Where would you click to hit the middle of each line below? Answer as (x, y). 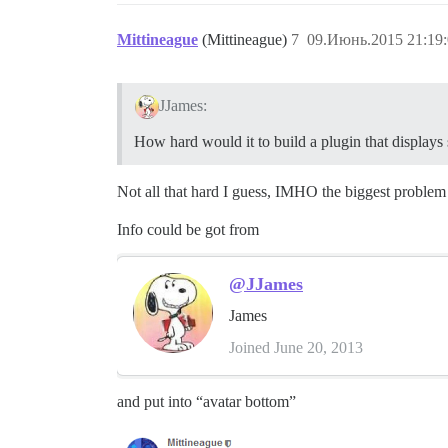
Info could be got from (188, 230)
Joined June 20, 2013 (296, 348)
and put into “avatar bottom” (206, 402)
